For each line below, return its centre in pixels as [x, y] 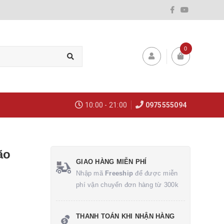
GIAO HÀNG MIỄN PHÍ [111, 162]
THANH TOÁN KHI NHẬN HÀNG [125, 216]
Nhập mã [90, 173]
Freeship [119, 173]
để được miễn [155, 173]
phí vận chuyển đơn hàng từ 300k [127, 185]
